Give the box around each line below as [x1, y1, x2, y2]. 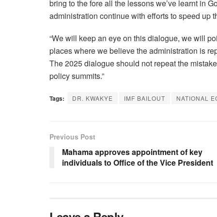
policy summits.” [49, 70, 104, 82]
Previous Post [49, 132, 95, 142]
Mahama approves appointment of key [62, 146, 202, 158]
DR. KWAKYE [72, 94, 113, 103]
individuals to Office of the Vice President [62, 157, 213, 169]
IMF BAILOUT [124, 94, 165, 103]
